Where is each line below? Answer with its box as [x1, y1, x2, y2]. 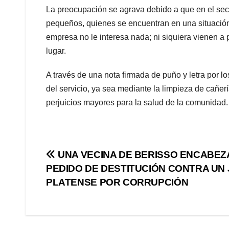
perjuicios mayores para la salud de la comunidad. [46, 98, 228, 107]
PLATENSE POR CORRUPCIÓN [46, 176, 189, 188]
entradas [45, 190, 113, 210]
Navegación [45, 148, 138, 168]
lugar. [46, 46, 66, 55]
